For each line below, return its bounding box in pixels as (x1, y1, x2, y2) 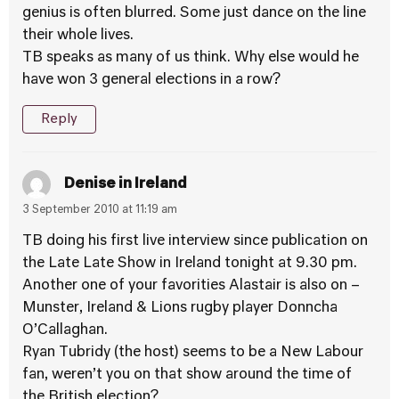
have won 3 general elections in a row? (22, 73, 281, 87)
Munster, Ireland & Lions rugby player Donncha (22, 301, 338, 315)
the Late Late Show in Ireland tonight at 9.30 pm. (22, 256, 357, 271)
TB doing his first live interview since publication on (22, 234, 368, 248)
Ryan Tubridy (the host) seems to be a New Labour (22, 346, 363, 360)
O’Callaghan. (22, 323, 108, 338)
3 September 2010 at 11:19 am (22, 205, 177, 216)
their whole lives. (22, 28, 134, 43)
